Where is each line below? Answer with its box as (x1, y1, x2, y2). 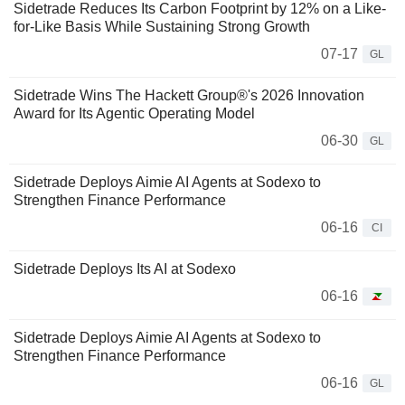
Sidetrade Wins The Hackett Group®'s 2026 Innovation (14, 88, 364, 104)
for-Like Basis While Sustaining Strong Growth (14, 19, 310, 35)
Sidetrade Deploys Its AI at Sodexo (14, 261, 236, 278)
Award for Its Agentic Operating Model (14, 106, 255, 122)
